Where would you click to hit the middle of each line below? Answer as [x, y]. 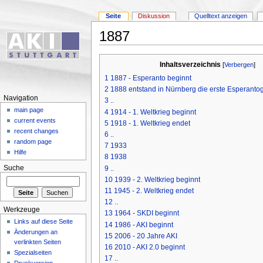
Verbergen [239, 65]
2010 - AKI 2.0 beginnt [149, 247]
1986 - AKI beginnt [144, 225]
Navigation [21, 98]
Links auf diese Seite [44, 222]
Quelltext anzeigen [221, 16]
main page [29, 110]
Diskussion [154, 16]
